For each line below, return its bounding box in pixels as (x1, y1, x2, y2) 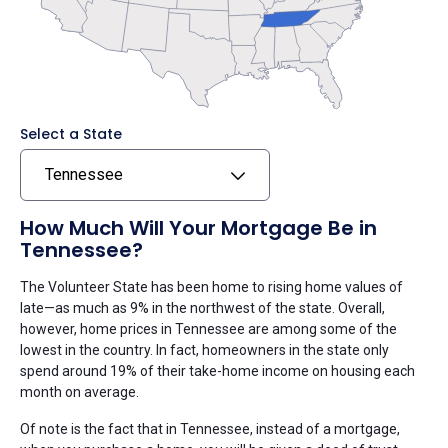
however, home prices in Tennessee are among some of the (20, 320, 397, 337)
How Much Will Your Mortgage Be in (20, 213, 377, 242)
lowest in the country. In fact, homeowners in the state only (20, 341, 389, 358)
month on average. (20, 383, 139, 400)
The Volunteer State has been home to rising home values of (20, 278, 403, 295)
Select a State (20, 123, 122, 144)
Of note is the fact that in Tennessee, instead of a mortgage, (20, 420, 400, 437)
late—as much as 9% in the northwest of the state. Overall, (20, 299, 385, 316)
